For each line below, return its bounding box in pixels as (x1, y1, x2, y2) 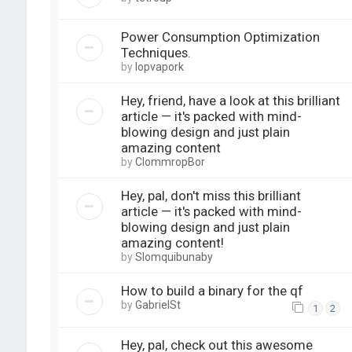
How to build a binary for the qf (120, 282, 303, 299)
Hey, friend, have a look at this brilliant (120, 92, 340, 108)
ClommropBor (134, 155, 205, 168)
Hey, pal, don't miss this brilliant (120, 187, 301, 203)
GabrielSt (134, 298, 181, 311)
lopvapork (134, 60, 184, 73)
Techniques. (120, 44, 191, 60)
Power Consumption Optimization (120, 28, 320, 45)
